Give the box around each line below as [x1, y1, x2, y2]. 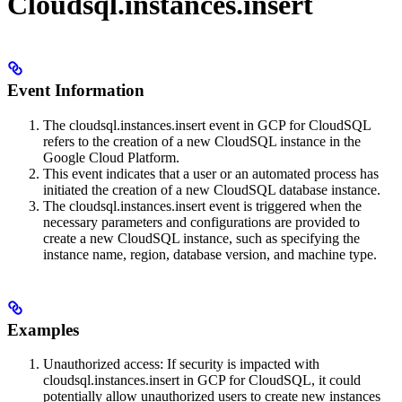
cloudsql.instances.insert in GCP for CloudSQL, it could [43, 372, 361, 389]
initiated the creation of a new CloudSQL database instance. [43, 181, 380, 197]
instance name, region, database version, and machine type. [43, 246, 377, 262]
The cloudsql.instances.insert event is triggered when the [43, 197, 362, 214]
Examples [7, 319, 79, 339]
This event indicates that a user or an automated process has [43, 165, 379, 181]
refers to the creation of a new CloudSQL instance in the [43, 133, 361, 149]
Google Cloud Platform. [43, 149, 179, 165]
